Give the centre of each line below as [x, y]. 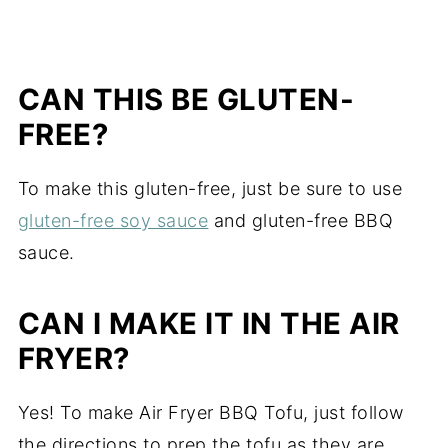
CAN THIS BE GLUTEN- [186, 100]
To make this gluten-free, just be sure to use [210, 189]
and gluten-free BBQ [301, 221]
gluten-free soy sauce [113, 221]
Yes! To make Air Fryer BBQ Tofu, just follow [210, 413]
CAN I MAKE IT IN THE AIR [208, 324]
